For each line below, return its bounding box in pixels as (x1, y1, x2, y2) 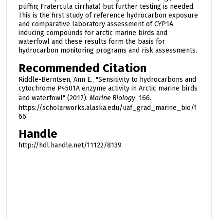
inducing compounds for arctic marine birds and (18, 28, 167, 37)
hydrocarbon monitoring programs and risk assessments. (18, 46, 197, 54)
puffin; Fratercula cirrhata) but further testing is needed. (18, 2, 195, 11)
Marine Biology (89, 93, 135, 102)
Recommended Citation (18, 61, 146, 75)
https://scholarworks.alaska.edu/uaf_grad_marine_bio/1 (18, 103, 197, 112)
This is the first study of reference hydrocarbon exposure (18, 11, 198, 19)
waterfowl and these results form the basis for (18, 37, 165, 46)
